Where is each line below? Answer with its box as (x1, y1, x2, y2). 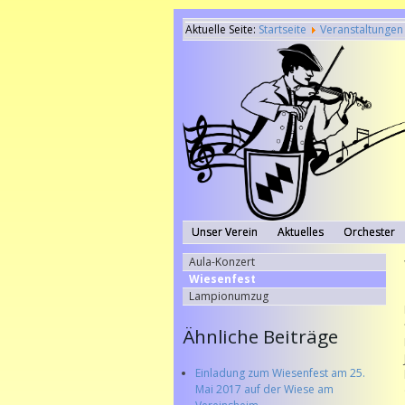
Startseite (258, 22, 306, 37)
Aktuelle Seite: (184, 22, 259, 37)
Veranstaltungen (319, 22, 403, 37)
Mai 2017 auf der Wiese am (195, 381, 334, 398)
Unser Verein (191, 224, 258, 240)
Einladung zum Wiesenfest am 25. (195, 365, 366, 381)
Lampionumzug (188, 288, 268, 305)
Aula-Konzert (188, 254, 255, 270)
